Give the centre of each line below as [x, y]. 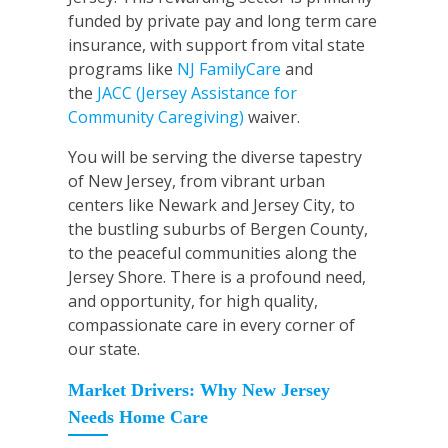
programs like [122, 69]
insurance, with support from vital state [216, 45]
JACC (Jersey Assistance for [197, 93]
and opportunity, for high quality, [193, 301]
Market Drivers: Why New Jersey [199, 390]
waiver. [272, 117]
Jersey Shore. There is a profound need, [217, 277]
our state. [104, 349]
